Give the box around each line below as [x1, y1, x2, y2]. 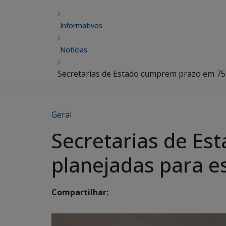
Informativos [60, 21, 102, 30]
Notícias [60, 45, 87, 54]
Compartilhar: [51, 187, 108, 198]
